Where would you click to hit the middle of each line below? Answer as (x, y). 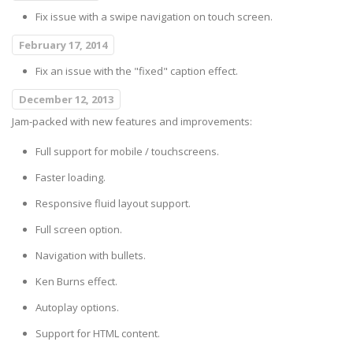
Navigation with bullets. (91, 256)
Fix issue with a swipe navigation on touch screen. (154, 17)
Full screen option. (79, 230)
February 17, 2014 (63, 45)
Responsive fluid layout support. (113, 204)
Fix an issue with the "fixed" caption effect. (137, 71)
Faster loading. (71, 178)
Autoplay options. (77, 308)
